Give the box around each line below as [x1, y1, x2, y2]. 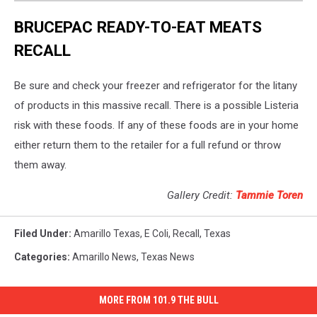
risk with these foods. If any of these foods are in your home [14, 119, 299, 132]
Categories [14, 251, 67, 263]
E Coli [144, 228, 168, 240]
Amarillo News [72, 251, 137, 263]
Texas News [141, 251, 195, 263]
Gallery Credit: [167, 189, 236, 202]
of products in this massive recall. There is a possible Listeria [14, 99, 299, 113]
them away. [14, 158, 67, 172]
